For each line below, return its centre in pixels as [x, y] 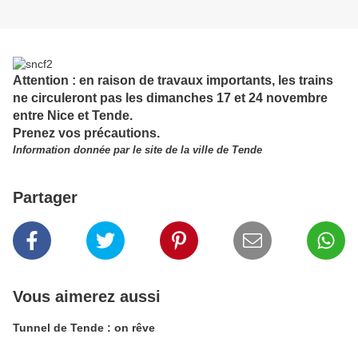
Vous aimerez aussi [87, 297]
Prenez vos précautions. [86, 133]
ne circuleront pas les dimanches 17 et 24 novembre [170, 98]
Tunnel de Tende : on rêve [84, 328]
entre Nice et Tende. [73, 116]
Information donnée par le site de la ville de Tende [137, 150]
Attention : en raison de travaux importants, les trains [173, 81]
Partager [45, 198]
